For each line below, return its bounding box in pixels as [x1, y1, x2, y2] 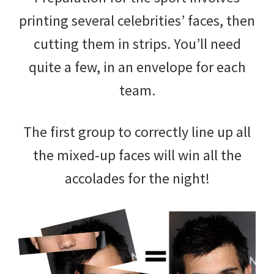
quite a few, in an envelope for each [28, 57, 246, 76]
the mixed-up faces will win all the [32, 145, 242, 165]
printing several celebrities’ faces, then [19, 10, 255, 30]
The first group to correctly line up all [23, 122, 251, 141]
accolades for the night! [64, 168, 210, 188]
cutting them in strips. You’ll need [33, 34, 241, 53]
